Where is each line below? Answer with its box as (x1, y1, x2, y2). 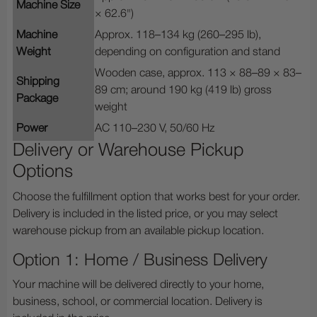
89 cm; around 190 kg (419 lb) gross (95, 86, 272, 96)
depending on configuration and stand (95, 47, 280, 58)
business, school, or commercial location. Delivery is (13, 297, 263, 308)
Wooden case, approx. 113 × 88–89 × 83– (95, 69, 301, 79)
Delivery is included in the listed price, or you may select (13, 209, 278, 220)
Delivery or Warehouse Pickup (13, 143, 243, 160)
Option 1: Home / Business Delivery (13, 253, 267, 269)
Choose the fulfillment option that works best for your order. (13, 192, 300, 203)
